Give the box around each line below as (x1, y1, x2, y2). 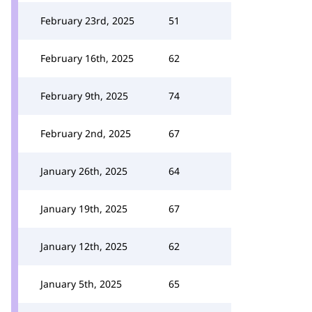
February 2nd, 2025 (40, 127, 131, 140)
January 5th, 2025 (40, 277, 122, 290)
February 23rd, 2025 (40, 14, 134, 27)
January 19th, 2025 (40, 202, 127, 215)
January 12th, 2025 (40, 240, 127, 253)
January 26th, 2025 (40, 164, 127, 178)
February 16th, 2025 (40, 52, 134, 65)
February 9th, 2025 (40, 89, 128, 102)
